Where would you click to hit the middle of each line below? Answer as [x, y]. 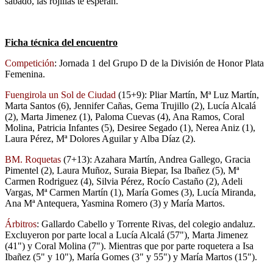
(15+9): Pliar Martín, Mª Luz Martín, [187, 95]
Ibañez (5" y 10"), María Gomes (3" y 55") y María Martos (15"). [131, 257]
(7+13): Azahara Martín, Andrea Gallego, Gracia [156, 160]
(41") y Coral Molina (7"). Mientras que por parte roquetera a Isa [129, 246]
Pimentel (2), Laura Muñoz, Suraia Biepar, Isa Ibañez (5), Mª [122, 171]
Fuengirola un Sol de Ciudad [60, 95]
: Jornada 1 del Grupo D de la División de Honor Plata [159, 63]
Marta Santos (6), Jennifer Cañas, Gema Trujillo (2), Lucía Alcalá [130, 106]
